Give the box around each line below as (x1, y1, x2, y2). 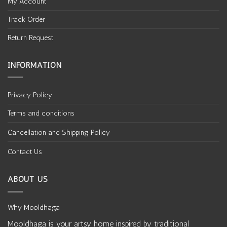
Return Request (8, 32, 53, 42)
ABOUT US (8, 174, 48, 184)
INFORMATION (8, 60, 62, 70)
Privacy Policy (8, 90, 52, 100)
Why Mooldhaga (8, 202, 60, 212)
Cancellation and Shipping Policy (8, 128, 110, 137)
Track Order (8, 14, 45, 24)
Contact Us (8, 147, 42, 157)
